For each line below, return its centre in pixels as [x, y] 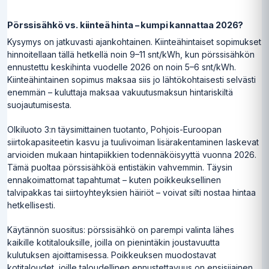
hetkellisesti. [31, 205]
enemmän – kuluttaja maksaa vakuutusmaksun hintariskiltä [120, 92]
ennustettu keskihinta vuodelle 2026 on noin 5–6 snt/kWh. [122, 67]
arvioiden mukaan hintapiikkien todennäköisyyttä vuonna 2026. [132, 154]
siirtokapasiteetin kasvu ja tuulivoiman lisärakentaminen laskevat [133, 142]
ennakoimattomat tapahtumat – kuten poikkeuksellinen [114, 180]
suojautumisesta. [39, 104]
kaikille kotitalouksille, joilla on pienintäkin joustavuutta [113, 242]
